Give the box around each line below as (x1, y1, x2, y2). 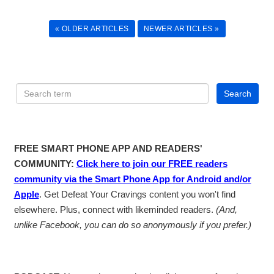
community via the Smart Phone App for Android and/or (13, 174, 251, 185)
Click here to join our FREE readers (76, 158, 228, 169)
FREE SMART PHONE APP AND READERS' (13, 143, 202, 154)
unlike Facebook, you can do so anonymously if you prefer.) (13, 220, 251, 231)
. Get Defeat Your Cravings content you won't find (39, 189, 235, 200)
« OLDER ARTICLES (54, 24, 129, 34)
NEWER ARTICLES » (143, 24, 220, 34)
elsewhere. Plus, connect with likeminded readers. (13, 204, 216, 215)
